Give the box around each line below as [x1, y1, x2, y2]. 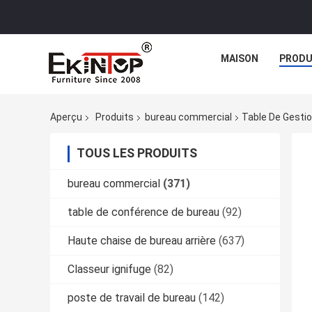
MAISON [221, 53, 258, 64]
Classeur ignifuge [68, 263, 151, 276]
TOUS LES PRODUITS [77, 146, 197, 161]
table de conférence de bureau [68, 205, 219, 219]
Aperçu [50, 111, 82, 123]
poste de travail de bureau [68, 291, 196, 305]
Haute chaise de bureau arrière [68, 234, 216, 248]
